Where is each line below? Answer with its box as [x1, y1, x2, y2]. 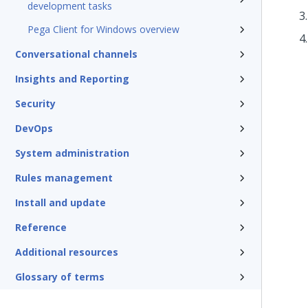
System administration [15, 146, 129, 159]
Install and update [15, 196, 106, 209]
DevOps [15, 122, 53, 135]
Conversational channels [15, 47, 137, 60]
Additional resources [15, 245, 118, 258]
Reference [15, 221, 67, 234]
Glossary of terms [15, 270, 104, 283]
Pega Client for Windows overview [27, 23, 179, 36]
